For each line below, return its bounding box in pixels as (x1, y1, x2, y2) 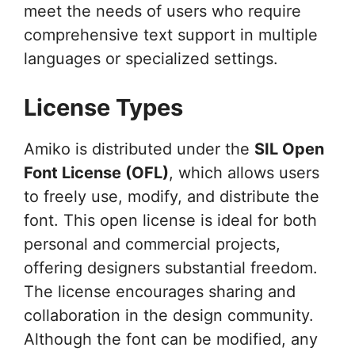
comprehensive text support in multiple (24, 25, 318, 44)
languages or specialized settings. (24, 48, 278, 68)
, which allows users (169, 162, 319, 182)
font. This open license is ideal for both (24, 210, 317, 230)
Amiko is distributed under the (24, 139, 254, 158)
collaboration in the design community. (24, 305, 314, 325)
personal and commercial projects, (24, 234, 281, 254)
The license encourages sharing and (24, 281, 296, 301)
